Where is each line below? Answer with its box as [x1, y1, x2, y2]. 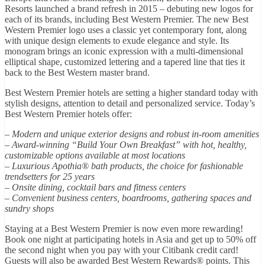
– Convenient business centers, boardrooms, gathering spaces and [5, 192, 251, 203]
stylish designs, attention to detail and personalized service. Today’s [5, 98, 255, 108]
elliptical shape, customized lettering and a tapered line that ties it [5, 56, 245, 67]
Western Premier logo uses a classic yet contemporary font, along [5, 24, 247, 35]
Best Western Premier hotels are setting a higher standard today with [5, 87, 258, 98]
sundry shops [5, 203, 54, 214]
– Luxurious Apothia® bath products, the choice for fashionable [5, 160, 243, 171]
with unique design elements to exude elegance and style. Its [5, 35, 229, 46]
